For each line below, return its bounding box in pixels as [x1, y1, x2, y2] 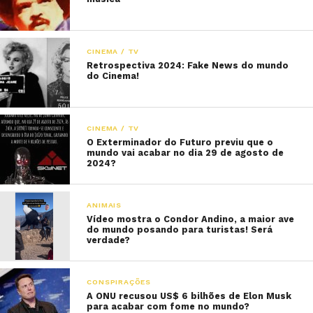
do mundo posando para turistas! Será [87, 224, 273, 235]
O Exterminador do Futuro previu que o [87, 137, 274, 147]
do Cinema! [87, 71, 140, 81]
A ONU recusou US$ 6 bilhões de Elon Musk [87, 291, 292, 301]
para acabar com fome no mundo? [87, 301, 250, 312]
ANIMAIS [87, 201, 122, 210]
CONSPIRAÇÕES [87, 277, 151, 286]
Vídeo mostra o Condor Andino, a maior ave [87, 214, 295, 224]
